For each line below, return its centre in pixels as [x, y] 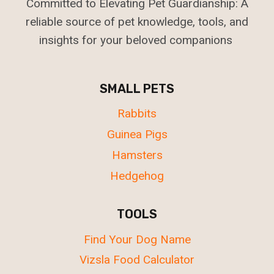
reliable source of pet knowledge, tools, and [137, 21]
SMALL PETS [137, 88]
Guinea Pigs [137, 135]
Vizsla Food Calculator [137, 260]
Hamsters [137, 155]
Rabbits [137, 114]
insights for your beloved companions [137, 40]
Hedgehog [137, 176]
